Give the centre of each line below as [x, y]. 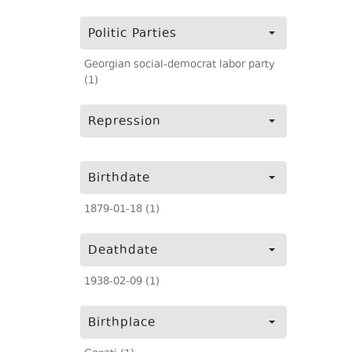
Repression [125, 122]
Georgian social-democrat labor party [180, 65]
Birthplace [122, 323]
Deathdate [123, 251]
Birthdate [119, 179]
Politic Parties [132, 34]
